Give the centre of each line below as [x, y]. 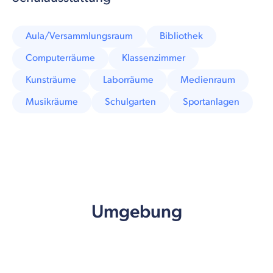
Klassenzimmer [154, 58]
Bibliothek [181, 36]
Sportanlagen [211, 102]
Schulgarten [130, 102]
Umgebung [136, 212]
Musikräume [52, 102]
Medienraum [208, 80]
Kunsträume [51, 80]
